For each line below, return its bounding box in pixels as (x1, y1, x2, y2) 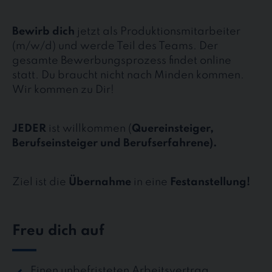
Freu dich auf (12, 224, 104, 239)
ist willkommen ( (46, 123, 132, 134)
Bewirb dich (12, 25, 75, 37)
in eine (131, 176, 170, 188)
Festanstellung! (170, 176, 250, 188)
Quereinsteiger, (132, 123, 214, 134)
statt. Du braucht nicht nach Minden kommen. (12, 69, 244, 81)
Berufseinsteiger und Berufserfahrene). (12, 137, 217, 149)
